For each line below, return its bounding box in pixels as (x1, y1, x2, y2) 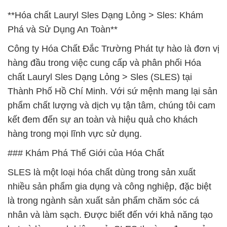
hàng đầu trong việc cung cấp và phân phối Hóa (8, 58, 201, 68)
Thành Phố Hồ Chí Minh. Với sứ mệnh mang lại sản (8, 86, 217, 96)
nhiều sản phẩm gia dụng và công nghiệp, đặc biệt (8, 181, 211, 192)
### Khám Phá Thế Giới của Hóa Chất (8, 148, 164, 158)
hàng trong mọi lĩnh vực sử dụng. (8, 129, 142, 139)
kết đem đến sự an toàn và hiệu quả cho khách (8, 115, 198, 125)
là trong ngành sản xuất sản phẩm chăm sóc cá (8, 196, 199, 206)
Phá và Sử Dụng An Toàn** (8, 24, 118, 34)
